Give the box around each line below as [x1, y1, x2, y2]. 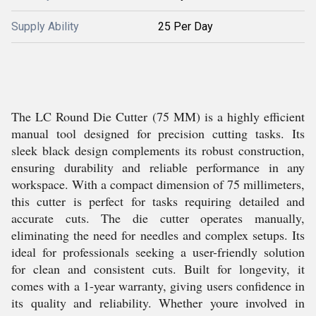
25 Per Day [158, 20, 213, 33]
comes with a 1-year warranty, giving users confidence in [11, 277, 305, 294]
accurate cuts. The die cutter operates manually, [11, 209, 305, 226]
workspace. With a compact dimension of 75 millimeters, [11, 176, 305, 193]
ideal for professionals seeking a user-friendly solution [11, 243, 305, 260]
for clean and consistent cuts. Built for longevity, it [11, 260, 305, 277]
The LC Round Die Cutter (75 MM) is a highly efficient [11, 108, 305, 125]
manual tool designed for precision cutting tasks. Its [11, 125, 305, 142]
